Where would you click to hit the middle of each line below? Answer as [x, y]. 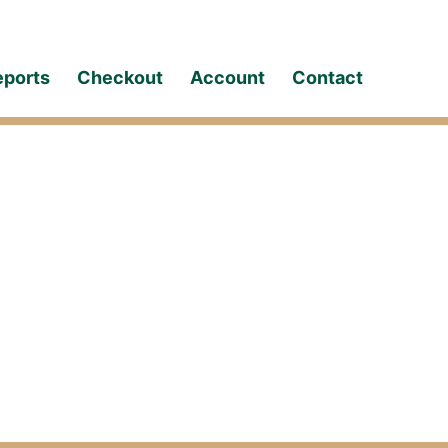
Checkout [119, 77]
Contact [327, 77]
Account [227, 77]
